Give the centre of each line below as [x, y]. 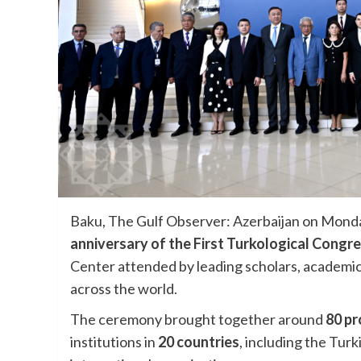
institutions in [114, 342]
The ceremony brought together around [198, 320]
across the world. [124, 289]
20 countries [199, 342]
